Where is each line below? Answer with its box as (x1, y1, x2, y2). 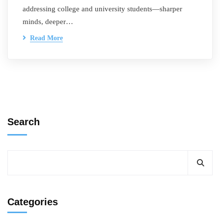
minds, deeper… (23, 18, 73, 26)
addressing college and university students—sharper (23, 5, 182, 13)
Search (7, 116, 40, 127)
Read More (30, 34, 63, 42)
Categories (7, 196, 58, 207)
